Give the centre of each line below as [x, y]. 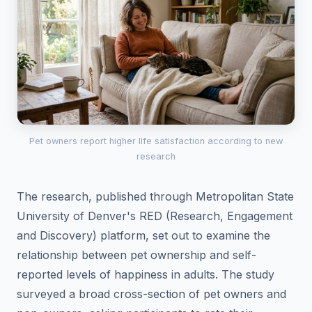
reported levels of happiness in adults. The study [146, 274]
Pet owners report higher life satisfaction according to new [156, 141]
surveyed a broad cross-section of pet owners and [151, 294]
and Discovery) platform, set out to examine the [143, 235]
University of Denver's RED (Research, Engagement [155, 216]
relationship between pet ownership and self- [136, 255]
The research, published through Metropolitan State [155, 196]
